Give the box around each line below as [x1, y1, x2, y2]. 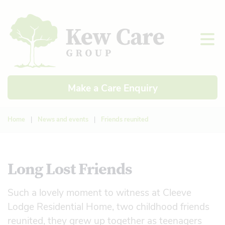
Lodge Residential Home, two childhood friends [8, 199, 209, 212]
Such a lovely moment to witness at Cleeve [8, 185, 191, 198]
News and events [38, 114, 88, 123]
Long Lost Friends [8, 157, 132, 179]
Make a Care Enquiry [67, 80, 158, 94]
